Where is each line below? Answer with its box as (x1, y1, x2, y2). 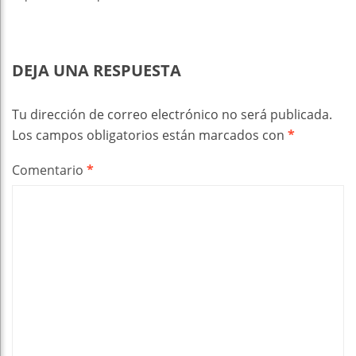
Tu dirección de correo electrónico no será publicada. (12, 105, 332, 123)
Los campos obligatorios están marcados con (12, 126, 288, 144)
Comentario (12, 161, 87, 179)
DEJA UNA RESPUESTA (12, 59, 181, 81)
